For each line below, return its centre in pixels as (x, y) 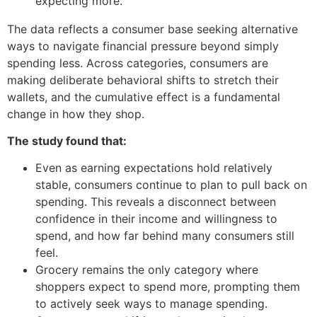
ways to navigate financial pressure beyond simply (143, 46)
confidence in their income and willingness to (156, 219)
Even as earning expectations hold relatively (154, 168)
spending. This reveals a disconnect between (156, 202)
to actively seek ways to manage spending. (151, 304)
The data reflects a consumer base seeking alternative (152, 29)
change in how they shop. (77, 114)
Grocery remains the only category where (147, 270)
